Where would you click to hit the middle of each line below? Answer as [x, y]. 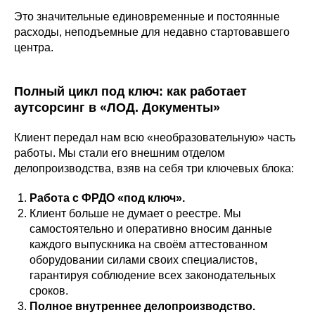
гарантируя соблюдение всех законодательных [153, 275]
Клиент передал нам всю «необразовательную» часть [155, 137]
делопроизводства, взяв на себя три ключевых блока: [154, 168]
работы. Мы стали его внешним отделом [120, 153]
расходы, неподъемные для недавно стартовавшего [152, 32]
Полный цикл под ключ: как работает [130, 91]
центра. [34, 47]
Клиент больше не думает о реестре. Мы [135, 213]
